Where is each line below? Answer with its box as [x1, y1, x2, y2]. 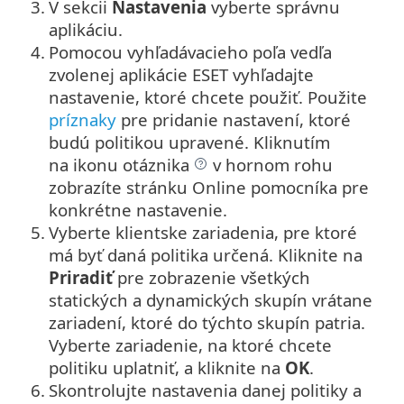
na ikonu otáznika [49, 152, 194, 176]
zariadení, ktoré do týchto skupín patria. [49, 310, 365, 334]
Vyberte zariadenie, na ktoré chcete [49, 333, 332, 356]
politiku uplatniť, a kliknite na [49, 355, 285, 379]
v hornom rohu [208, 152, 333, 176]
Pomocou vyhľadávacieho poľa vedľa [49, 40, 332, 63]
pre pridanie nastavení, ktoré [116, 107, 351, 131]
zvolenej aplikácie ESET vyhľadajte [49, 62, 314, 86]
